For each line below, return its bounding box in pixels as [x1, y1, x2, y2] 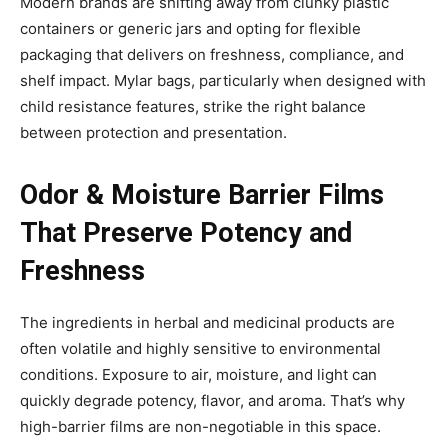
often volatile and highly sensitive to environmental [20, 338, 381, 358]
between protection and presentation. [20, 122, 287, 142]
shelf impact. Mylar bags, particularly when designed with [20, 70, 426, 90]
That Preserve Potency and [20, 216, 352, 249]
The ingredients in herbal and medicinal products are [20, 312, 395, 332]
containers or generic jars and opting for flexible [20, 18, 361, 38]
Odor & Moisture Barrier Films [20, 178, 384, 211]
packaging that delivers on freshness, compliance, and [20, 44, 404, 64]
